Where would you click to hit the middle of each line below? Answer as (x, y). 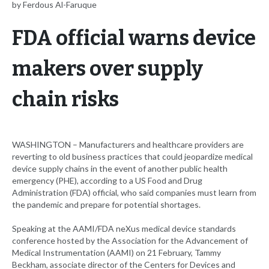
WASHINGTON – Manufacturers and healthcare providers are (128, 145)
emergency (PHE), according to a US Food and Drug (107, 181)
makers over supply (107, 69)
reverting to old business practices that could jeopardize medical (132, 157)
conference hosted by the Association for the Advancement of (130, 241)
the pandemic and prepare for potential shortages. (106, 205)
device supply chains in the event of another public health (120, 169)
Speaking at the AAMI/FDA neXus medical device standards (124, 229)
